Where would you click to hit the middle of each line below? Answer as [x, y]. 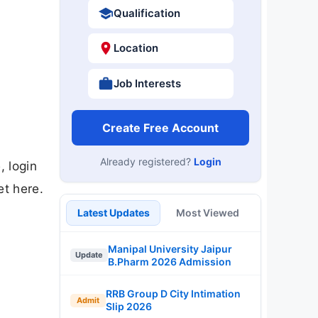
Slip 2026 [129, 306]
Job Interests [147, 83]
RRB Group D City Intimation [173, 294]
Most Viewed [208, 212]
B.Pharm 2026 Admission [170, 261]
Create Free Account [160, 127]
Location [136, 48]
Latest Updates [113, 212]
